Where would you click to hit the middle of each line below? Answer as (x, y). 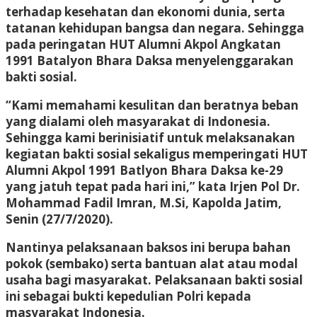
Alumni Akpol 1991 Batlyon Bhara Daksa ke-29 (144, 170)
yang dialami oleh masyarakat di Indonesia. (138, 121)
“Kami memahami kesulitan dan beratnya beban (152, 105)
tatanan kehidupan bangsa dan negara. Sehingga (155, 28)
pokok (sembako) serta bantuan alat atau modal (152, 263)
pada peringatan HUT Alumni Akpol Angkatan (143, 44)
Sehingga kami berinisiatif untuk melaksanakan (150, 137)
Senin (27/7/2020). (59, 219)
